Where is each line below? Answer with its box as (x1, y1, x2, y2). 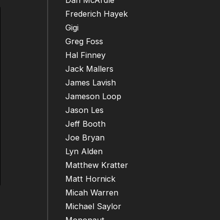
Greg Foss (65, 36, 103, 47)
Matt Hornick (65, 174, 115, 184)
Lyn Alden (65, 146, 103, 157)
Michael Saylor (65, 201, 121, 212)
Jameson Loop (65, 91, 121, 102)
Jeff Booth (65, 119, 106, 129)
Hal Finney (65, 50, 106, 60)
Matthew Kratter (65, 160, 128, 170)
